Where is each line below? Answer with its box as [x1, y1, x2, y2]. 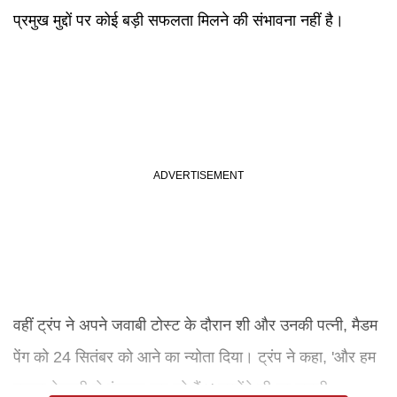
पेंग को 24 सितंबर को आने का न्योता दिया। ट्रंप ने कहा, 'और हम [13, 348, 376, 366]
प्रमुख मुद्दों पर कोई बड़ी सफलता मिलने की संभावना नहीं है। [13, 12, 344, 29]
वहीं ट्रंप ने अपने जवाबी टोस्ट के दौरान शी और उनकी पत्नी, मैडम [13, 316, 378, 334]
